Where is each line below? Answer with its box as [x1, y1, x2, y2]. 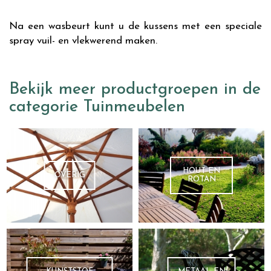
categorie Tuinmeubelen [9, 99, 185, 116]
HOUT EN [183, 166, 220, 175]
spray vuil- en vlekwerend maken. [9, 36, 157, 46]
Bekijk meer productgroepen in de [9, 82, 261, 98]
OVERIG [54, 171, 85, 179]
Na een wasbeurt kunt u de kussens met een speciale [9, 21, 262, 31]
